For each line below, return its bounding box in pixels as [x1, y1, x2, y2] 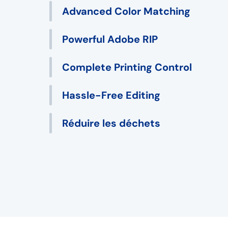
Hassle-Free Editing [62, 89, 160, 102]
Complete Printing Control [62, 61, 192, 74]
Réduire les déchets [62, 117, 160, 130]
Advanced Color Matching [62, 5, 190, 18]
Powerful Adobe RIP [62, 33, 158, 46]
